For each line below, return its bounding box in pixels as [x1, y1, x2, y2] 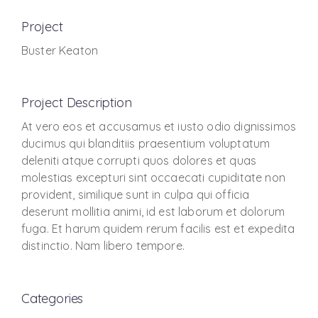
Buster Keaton [21, 43, 99, 57]
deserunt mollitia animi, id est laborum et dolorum [21, 204, 285, 219]
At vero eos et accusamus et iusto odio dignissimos [21, 119, 297, 133]
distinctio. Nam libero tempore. [21, 238, 185, 253]
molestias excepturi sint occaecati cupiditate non [21, 170, 285, 185]
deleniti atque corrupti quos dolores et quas [21, 153, 257, 168]
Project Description [21, 94, 132, 111]
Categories [21, 290, 84, 307]
